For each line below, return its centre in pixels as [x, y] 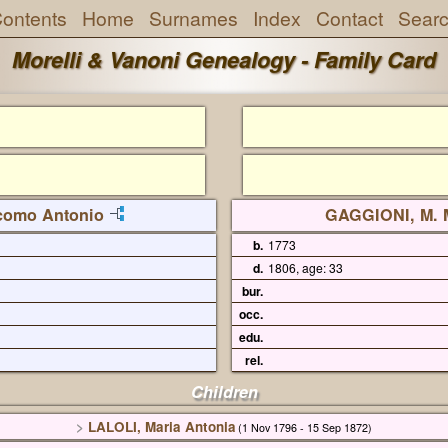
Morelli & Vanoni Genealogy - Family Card [224, 60]
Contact [349, 18]
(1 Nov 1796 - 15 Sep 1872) [305, 428]
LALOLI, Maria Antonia [161, 427]
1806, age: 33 [306, 268]
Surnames [193, 18]
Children [224, 392]
